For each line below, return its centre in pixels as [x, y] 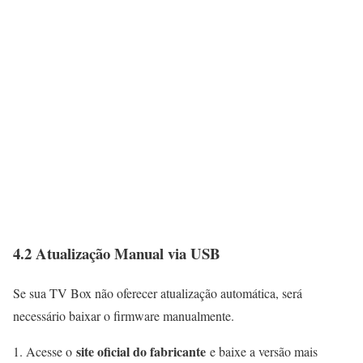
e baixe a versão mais [262, 351]
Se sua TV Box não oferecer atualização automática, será [158, 293]
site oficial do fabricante [141, 351]
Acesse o [51, 351]
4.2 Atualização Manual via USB [116, 253]
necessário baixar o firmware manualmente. [124, 315]
